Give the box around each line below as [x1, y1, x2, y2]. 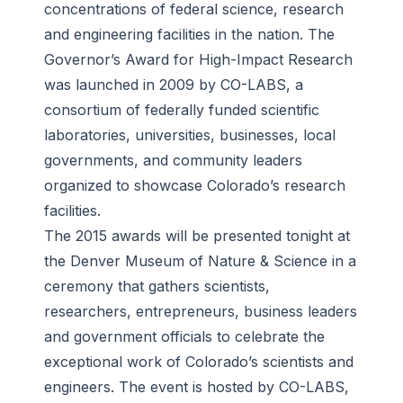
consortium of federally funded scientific [44, 101, 319, 120]
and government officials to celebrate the [44, 327, 325, 346]
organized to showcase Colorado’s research [44, 176, 345, 195]
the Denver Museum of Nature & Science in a [44, 252, 356, 271]
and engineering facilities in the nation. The [44, 25, 335, 44]
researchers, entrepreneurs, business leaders [44, 302, 357, 321]
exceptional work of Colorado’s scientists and [44, 353, 354, 372]
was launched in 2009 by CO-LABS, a [44, 76, 303, 94]
